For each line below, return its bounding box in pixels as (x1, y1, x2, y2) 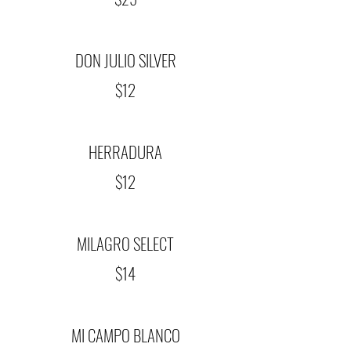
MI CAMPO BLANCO (71, 323, 180, 347)
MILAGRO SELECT (77, 231, 174, 255)
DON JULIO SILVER (74, 48, 176, 72)
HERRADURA (89, 139, 162, 164)
